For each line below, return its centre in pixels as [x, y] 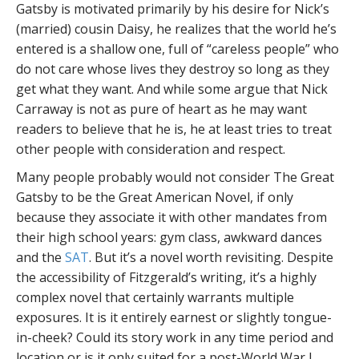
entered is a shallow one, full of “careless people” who [177, 49]
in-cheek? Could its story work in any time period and [175, 337]
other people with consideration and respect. [151, 149]
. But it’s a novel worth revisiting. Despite [211, 257]
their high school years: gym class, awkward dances [169, 237]
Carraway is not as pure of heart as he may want [161, 109]
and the [40, 257]
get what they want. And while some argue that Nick [172, 89]
